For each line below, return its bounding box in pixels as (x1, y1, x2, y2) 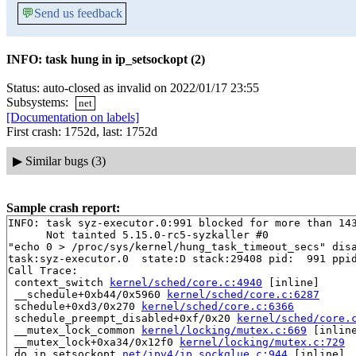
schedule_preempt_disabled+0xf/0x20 (8, 311, 237, 324)
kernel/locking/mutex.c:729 (180, 335, 345, 348)
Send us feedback (34, 6, 122, 20)
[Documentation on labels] (6, 110, 139, 125)
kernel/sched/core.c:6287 (167, 288, 319, 300)
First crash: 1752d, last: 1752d (6, 125, 157, 139)
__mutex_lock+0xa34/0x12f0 (8, 335, 180, 348)
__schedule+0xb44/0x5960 (8, 288, 167, 300)
